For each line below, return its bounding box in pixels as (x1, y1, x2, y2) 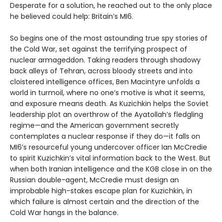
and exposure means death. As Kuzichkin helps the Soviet (10, 99, 209, 109)
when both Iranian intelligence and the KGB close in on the (10, 164, 212, 174)
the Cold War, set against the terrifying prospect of (10, 44, 187, 55)
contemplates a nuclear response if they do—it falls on (10, 131, 200, 142)
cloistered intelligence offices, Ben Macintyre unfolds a (10, 77, 200, 87)
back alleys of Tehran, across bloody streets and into (10, 66, 193, 76)
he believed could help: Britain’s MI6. (10, 11, 133, 22)
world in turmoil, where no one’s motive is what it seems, (10, 88, 205, 98)
